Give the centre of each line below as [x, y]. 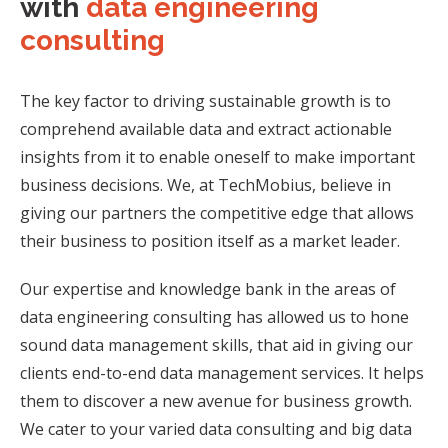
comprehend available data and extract [167, 129]
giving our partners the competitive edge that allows [217, 213]
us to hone [368, 317]
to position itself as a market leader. [265, 241]
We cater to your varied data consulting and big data [216, 429]
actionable [353, 129]
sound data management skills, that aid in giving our [216, 345]
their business [75, 241]
